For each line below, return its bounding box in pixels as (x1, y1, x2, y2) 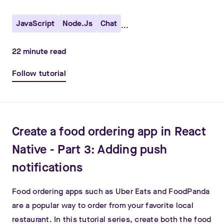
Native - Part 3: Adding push (12, 141, 167, 157)
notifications (12, 159, 83, 175)
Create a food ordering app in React (12, 123, 206, 139)
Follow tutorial (12, 68, 66, 78)
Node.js (62, 18, 92, 28)
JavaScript (16, 18, 54, 28)
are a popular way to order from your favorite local (12, 200, 193, 210)
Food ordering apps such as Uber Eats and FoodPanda (12, 186, 210, 196)
